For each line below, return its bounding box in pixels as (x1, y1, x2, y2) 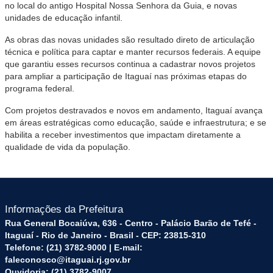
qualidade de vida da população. (5, 142, 130, 152)
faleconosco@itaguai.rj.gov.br (5, 255, 130, 265)
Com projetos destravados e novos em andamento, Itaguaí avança (5, 105, 263, 116)
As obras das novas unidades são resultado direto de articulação (5, 35, 255, 45)
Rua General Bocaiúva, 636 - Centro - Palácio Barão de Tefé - (5, 218, 257, 229)
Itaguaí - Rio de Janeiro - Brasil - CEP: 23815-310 (5, 230, 206, 241)
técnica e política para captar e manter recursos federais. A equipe (5, 47, 261, 57)
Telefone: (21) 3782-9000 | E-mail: (5, 243, 143, 253)
